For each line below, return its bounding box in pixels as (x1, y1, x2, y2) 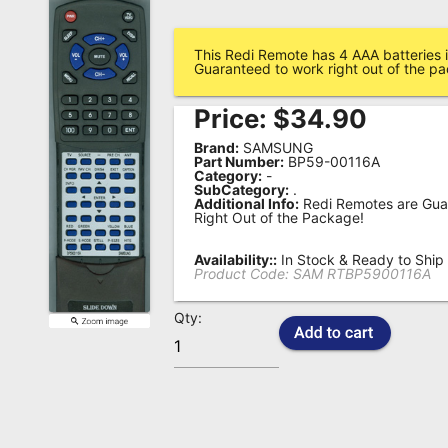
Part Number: (194, 153, 285, 170)
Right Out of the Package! (194, 209, 365, 226)
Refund (32, 254, 118, 284)
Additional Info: (194, 195, 300, 212)
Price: (194, 103, 268, 134)
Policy (32, 279, 103, 309)
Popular (32, 81, 122, 111)
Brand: (194, 139, 240, 156)
